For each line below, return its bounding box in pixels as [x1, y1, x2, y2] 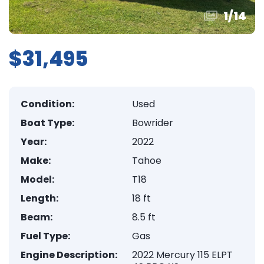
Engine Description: [21, 248, 117, 262]
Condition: [21, 97, 74, 111]
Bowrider [132, 116, 173, 130]
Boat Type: [21, 116, 74, 130]
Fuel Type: [21, 229, 70, 243]
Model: [21, 173, 54, 186]
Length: [21, 192, 58, 205]
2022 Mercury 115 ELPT [132, 248, 233, 262]
